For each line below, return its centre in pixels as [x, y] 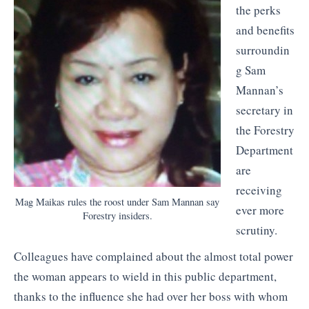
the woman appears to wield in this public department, [145, 276]
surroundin [262, 50]
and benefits [265, 30]
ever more [260, 210]
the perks [258, 10]
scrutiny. [256, 230]
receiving [259, 190]
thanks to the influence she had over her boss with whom [151, 296]
